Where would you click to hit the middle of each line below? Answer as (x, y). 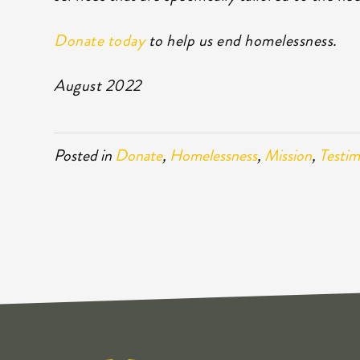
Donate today (100, 40)
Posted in (85, 155)
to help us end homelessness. (241, 40)
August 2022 (98, 85)
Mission (288, 155)
